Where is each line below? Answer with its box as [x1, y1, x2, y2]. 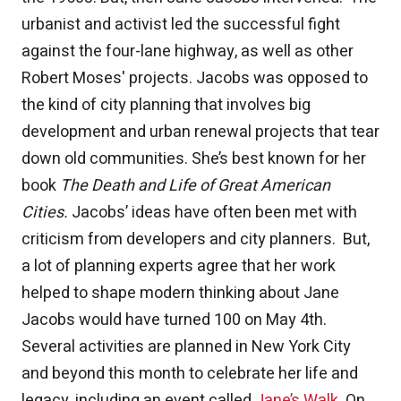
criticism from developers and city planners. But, [21, 227, 370, 252]
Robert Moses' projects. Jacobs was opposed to [21, 66, 368, 91]
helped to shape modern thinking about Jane [21, 281, 339, 306]
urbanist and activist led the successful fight [21, 13, 340, 38]
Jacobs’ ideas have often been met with [72, 200, 357, 226]
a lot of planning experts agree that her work [21, 254, 336, 279]
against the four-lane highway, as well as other [21, 39, 354, 64]
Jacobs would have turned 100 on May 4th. [21, 308, 327, 333]
